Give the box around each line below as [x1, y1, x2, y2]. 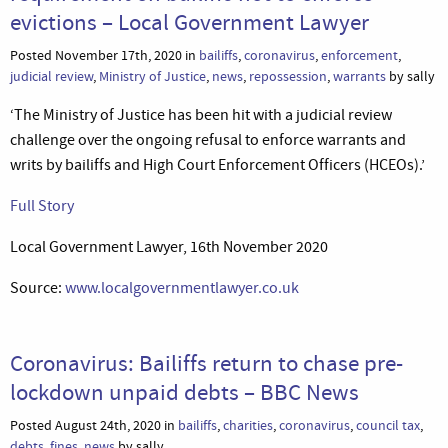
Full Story [10, 195, 74, 216]
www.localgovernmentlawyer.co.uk [65, 277, 299, 298]
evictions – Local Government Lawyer [10, 6, 369, 37]
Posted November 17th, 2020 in [10, 45, 199, 65]
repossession [249, 66, 327, 86]
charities [223, 415, 273, 435]
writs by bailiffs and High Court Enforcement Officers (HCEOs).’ [10, 154, 425, 175]
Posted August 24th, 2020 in [10, 415, 178, 435]
